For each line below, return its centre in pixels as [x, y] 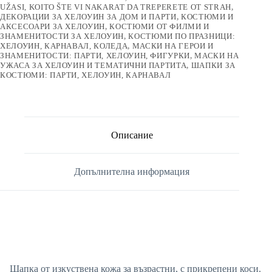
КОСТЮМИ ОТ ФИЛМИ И [160, 26]
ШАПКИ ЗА [213, 65]
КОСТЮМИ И [207, 16]
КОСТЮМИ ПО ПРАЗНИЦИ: [182, 36]
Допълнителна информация [132, 172]
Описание [132, 135]
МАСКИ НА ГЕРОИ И [173, 46]
